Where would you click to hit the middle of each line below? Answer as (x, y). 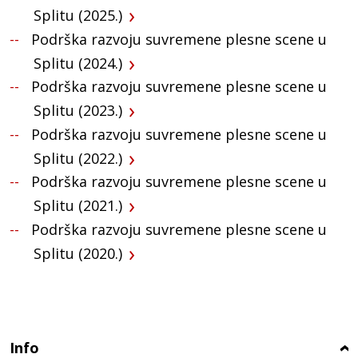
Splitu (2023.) (78, 111)
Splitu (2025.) (78, 16)
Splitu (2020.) (78, 253)
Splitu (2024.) (78, 63)
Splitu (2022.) (78, 158)
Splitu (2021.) (78, 206)
